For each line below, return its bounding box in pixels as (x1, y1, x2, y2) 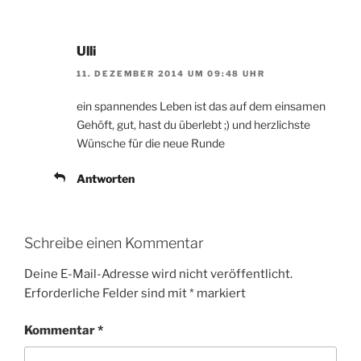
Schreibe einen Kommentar (24, 234, 204, 252)
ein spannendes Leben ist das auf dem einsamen (77, 99, 326, 114)
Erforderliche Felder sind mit (24, 285, 189, 301)
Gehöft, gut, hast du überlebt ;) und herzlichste (77, 118, 310, 132)
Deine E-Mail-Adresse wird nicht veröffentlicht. (24, 266, 293, 281)
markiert (194, 285, 246, 301)
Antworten (77, 172, 135, 186)
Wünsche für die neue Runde (77, 136, 225, 151)
